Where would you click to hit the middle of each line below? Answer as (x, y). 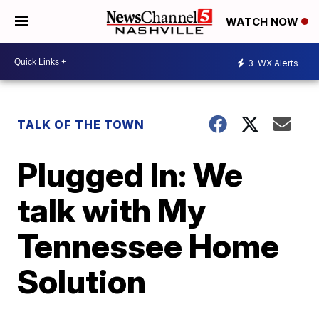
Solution (82, 281)
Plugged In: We (130, 174)
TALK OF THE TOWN (81, 125)
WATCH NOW (263, 22)
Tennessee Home (148, 246)
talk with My (112, 210)
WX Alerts (277, 63)
